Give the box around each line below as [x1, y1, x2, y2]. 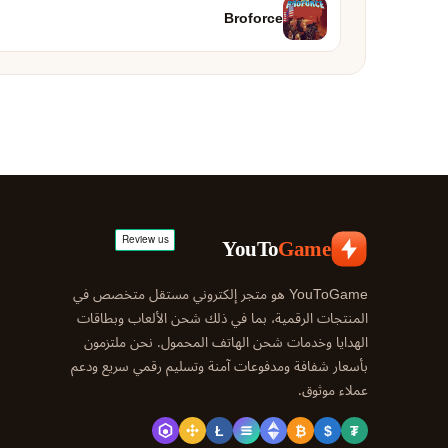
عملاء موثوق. [298, 376, 368, 405]
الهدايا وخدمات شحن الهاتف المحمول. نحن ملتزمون [84, 328, 368, 357]
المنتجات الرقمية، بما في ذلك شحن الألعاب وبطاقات [77, 304, 368, 333]
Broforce [224, 3, 283, 33]
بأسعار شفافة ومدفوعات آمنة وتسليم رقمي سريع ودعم [71, 352, 368, 381]
